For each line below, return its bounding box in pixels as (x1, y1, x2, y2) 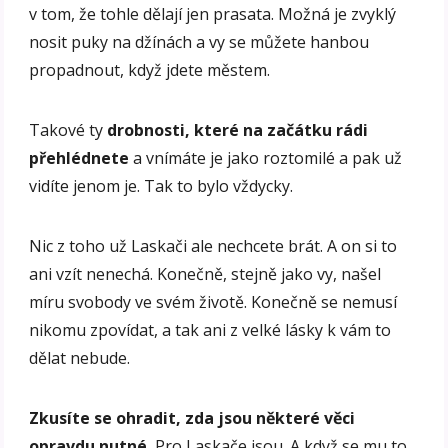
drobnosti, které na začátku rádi (107, 119, 369, 142)
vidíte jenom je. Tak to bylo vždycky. (29, 175, 294, 198)
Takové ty (29, 119, 108, 142)
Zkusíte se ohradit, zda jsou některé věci (29, 407, 356, 430)
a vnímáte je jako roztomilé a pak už (129, 147, 403, 170)
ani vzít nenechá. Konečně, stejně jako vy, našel (29, 263, 382, 286)
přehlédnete (29, 147, 130, 170)
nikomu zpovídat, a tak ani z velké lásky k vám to (29, 319, 392, 342)
